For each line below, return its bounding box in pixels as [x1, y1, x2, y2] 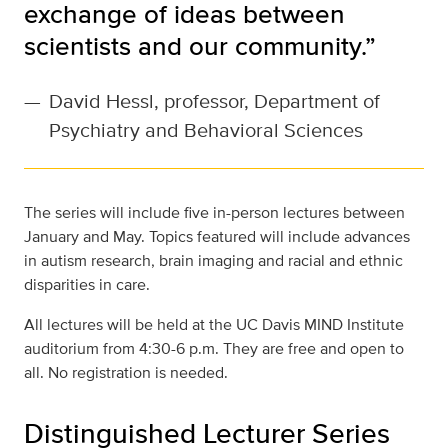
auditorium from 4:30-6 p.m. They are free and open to [24, 337, 404, 361]
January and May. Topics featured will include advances [24, 225, 410, 249]
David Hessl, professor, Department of [49, 86, 380, 116]
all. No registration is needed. [24, 361, 228, 385]
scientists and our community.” [24, 27, 376, 65]
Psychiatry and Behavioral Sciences [49, 115, 363, 145]
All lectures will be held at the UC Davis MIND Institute [24, 313, 404, 337]
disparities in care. [24, 273, 150, 297]
